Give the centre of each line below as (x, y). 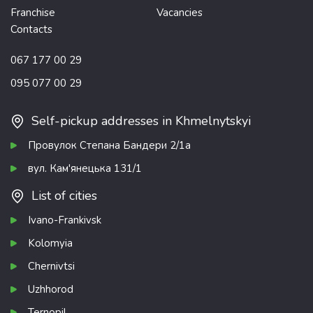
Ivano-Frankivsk (65, 220)
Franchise (33, 13)
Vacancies (180, 13)
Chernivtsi (51, 266)
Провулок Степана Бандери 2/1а (109, 145)
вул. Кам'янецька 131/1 (85, 168)
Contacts (31, 29)
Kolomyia (50, 243)
